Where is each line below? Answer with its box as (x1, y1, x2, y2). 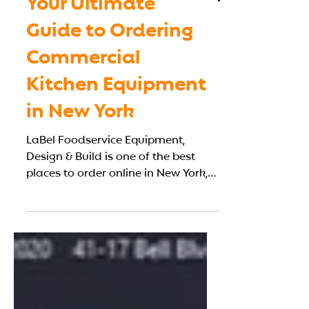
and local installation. (26, 265, 143, 281)
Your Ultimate (26, 56, 155, 86)
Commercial (26, 110, 140, 139)
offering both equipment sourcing (26, 248, 204, 265)
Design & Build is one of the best (26, 215, 195, 232)
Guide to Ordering (26, 83, 193, 112)
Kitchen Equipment (26, 137, 206, 166)
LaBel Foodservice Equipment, (26, 199, 185, 215)
